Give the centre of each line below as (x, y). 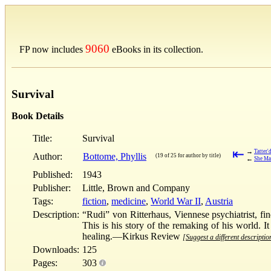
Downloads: (56, 249)
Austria (219, 201)
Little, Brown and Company (136, 188)
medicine (129, 201)
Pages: (45, 263)
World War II (176, 201)
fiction (94, 201)
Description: (56, 214)
